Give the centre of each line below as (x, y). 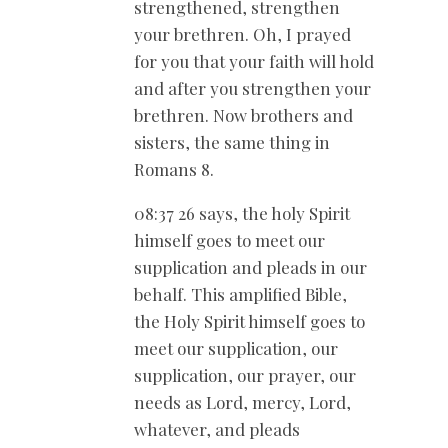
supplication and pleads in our (250, 266)
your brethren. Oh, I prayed (242, 34)
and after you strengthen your (252, 88)
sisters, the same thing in (232, 142)
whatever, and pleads (217, 428)
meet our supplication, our (236, 347)
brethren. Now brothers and (243, 115)
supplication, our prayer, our (245, 374)
